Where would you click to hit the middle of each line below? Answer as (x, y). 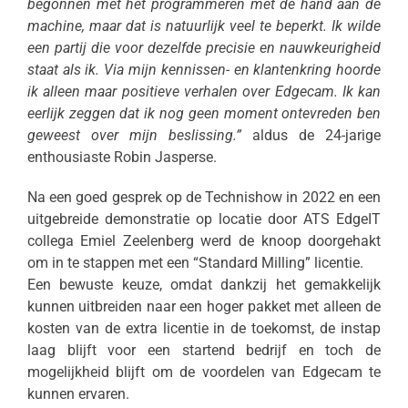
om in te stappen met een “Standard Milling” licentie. (195, 262)
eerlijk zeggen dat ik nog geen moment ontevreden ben (204, 113)
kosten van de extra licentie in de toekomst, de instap (204, 328)
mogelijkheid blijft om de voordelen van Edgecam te (204, 372)
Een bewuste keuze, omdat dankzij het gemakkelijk (204, 284)
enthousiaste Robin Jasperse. (122, 157)
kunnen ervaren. (78, 393)
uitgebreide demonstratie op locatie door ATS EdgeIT (204, 219)
